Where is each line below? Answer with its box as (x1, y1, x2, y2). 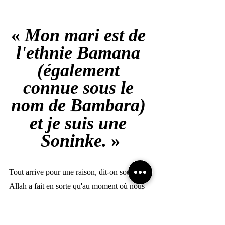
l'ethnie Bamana (16, 42, 145, 63)
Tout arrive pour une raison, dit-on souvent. (9, 167, 148, 176)
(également (37, 60, 124, 80)
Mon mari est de (24, 25, 150, 45)
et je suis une (30, 113, 131, 133)
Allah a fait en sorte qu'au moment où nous (9, 181, 147, 190)
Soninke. (41, 130, 111, 151)
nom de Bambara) (11, 95, 150, 116)
